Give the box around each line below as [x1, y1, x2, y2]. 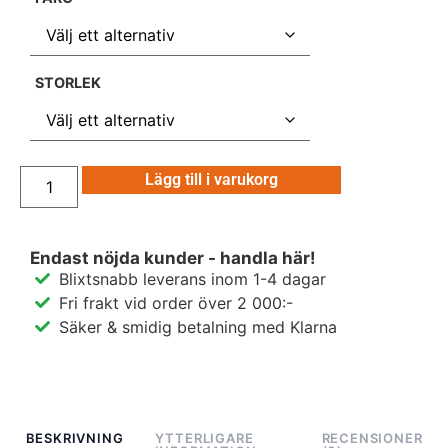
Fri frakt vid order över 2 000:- [58, 292, 293, 313]
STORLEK [35, 74, 101, 92]
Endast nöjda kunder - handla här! [30, 247, 316, 268]
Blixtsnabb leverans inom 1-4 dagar [58, 268, 326, 289]
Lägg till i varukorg [145, 169, 279, 189]
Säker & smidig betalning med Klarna [58, 316, 337, 337]
